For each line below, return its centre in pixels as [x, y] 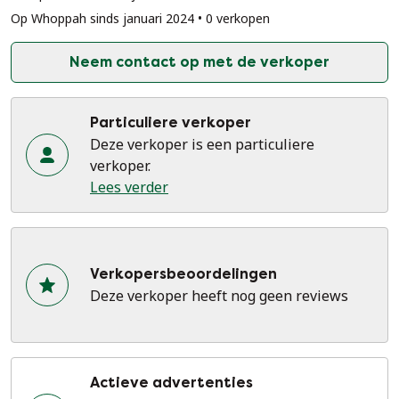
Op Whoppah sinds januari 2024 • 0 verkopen [140, 18]
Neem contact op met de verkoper [199, 62]
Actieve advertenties [171, 383]
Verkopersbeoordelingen [183, 274]
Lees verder [129, 187]
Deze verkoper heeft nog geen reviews [219, 296]
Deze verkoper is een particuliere [202, 144]
